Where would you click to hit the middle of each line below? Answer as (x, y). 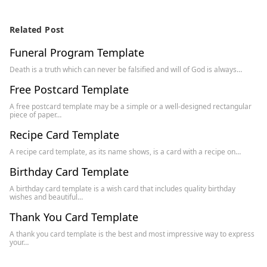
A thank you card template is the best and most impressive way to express (132, 234)
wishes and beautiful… (46, 197)
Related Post (37, 30)
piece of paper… (35, 115)
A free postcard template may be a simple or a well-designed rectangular (131, 106)
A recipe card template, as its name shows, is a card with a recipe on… (125, 152)
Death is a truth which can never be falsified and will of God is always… (126, 69)
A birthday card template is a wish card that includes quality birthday (122, 189)
